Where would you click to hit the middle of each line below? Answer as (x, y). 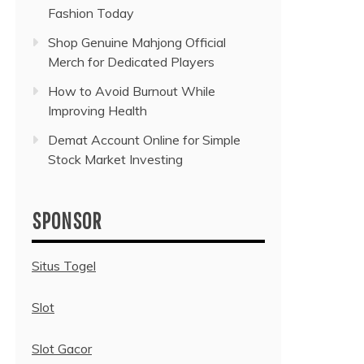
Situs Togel (64, 266)
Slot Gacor (62, 349)
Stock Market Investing (115, 160)
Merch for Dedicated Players (131, 62)
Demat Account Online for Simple (144, 140)
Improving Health (97, 111)
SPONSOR (67, 221)
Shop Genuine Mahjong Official (137, 43)
